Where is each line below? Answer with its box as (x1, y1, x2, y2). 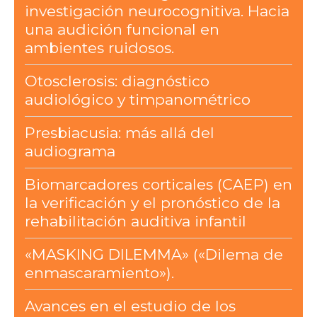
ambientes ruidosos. (24, 39, 174, 57)
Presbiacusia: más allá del (24, 124, 214, 142)
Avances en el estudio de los (24, 297, 236, 316)
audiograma (24, 142, 115, 161)
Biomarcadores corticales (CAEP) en (24, 175, 292, 194)
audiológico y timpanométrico (24, 91, 250, 109)
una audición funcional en (24, 21, 219, 39)
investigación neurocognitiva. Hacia (24, 2, 289, 21)
